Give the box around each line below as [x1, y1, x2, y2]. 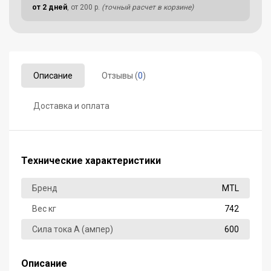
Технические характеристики [21, 155, 161, 166]
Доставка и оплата [33, 101, 109, 111]
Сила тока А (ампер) [32, 224, 113, 235]
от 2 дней [32, 3, 67, 11]
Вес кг [32, 204, 56, 214]
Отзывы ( [102, 71, 138, 80]
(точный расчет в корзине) [102, 3, 194, 11]
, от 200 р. [67, 3, 102, 11]
